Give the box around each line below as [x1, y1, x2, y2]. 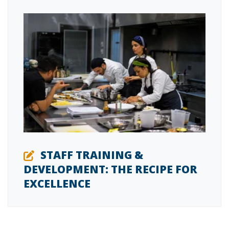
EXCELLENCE [24, 176, 90, 191]
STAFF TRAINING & [40, 148, 143, 163]
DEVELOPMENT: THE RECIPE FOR [24, 162, 197, 177]
